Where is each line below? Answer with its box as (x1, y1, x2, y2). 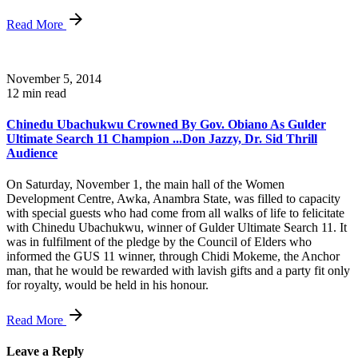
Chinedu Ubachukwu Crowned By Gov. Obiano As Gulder (6, 117, 326, 131)
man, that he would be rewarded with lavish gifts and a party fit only (6, 264, 350, 278)
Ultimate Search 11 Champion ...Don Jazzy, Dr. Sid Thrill (6, 131, 317, 145)
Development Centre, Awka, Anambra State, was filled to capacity (6, 192, 340, 206)
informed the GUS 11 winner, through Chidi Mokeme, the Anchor (6, 249, 340, 264)
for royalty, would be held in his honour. (6, 278, 209, 292)
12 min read (6, 86, 66, 100)
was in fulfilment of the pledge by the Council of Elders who (6, 235, 312, 249)
